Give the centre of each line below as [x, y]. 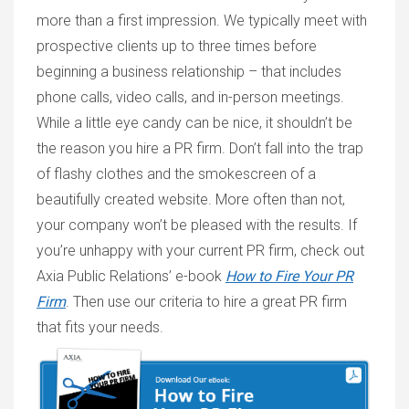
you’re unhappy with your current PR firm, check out [200, 250]
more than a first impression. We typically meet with [202, 20]
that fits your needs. [100, 327]
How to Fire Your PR [289, 276]
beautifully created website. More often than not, [191, 199]
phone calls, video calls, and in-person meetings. [190, 97]
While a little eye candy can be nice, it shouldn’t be [194, 122]
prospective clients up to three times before [177, 46]
